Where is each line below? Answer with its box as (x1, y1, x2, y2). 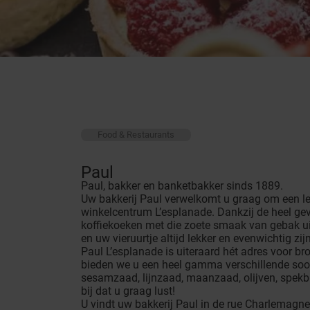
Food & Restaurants (98, 129, 175, 140)
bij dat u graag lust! (81, 284, 176, 298)
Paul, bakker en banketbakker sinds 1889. (81, 179, 284, 192)
